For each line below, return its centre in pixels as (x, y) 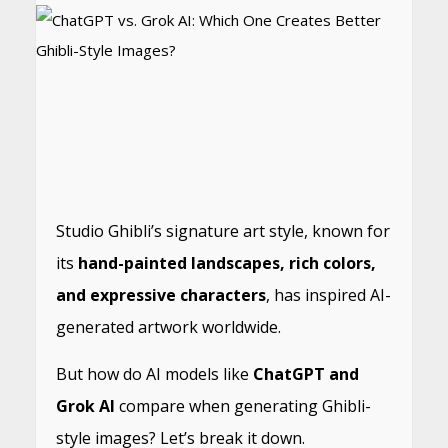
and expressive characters (160, 295)
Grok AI (85, 406)
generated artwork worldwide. (168, 327)
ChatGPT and (305, 374)
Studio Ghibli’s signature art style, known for (222, 231)
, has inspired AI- (328, 295)
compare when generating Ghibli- (242, 406)
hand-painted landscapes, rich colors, (226, 263)
